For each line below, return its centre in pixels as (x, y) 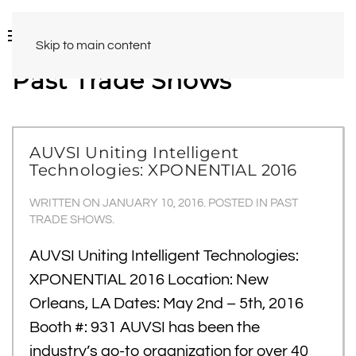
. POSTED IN (237, 203)
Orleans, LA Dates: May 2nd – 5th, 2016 (166, 304)
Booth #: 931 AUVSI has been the (145, 327)
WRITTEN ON (66, 203)
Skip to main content (93, 45)
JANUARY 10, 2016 (153, 203)
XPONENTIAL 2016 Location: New (149, 280)
